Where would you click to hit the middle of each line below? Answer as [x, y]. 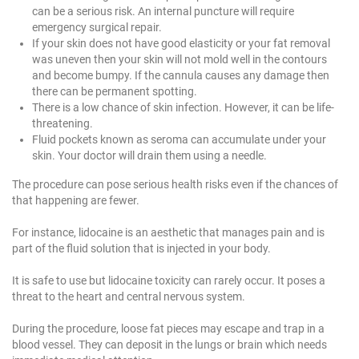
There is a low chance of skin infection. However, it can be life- [183, 107]
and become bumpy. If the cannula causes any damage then [181, 75]
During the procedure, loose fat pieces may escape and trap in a [168, 328]
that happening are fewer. [76, 200]
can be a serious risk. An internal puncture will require [163, 11]
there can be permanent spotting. [115, 91]
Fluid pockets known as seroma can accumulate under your [179, 139]
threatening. [63, 123]
